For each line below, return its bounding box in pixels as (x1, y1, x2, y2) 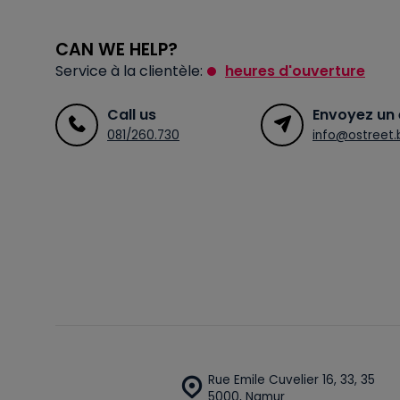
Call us (107, 104, 156, 125)
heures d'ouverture (225, 60, 365, 81)
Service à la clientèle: (55, 60, 203, 81)
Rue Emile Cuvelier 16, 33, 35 (208, 371, 375, 388)
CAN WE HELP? (55, 37, 178, 62)
